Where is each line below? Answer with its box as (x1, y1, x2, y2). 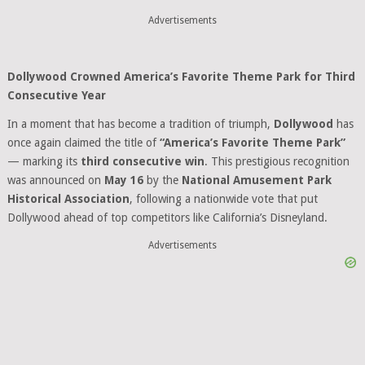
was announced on (7, 174, 104, 187)
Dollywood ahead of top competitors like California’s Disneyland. (7, 211, 328, 224)
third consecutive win (80, 155, 204, 168)
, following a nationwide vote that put (129, 192, 318, 205)
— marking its (7, 155, 81, 168)
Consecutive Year (7, 89, 106, 102)
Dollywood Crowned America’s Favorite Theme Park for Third (7, 70, 355, 83)
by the (143, 174, 182, 187)
